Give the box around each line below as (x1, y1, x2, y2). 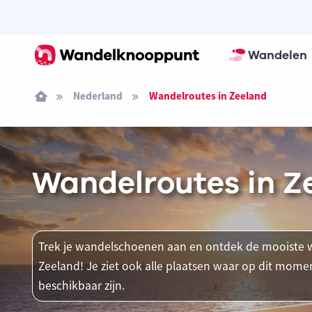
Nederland (72, 89, 123, 102)
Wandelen (247, 47, 307, 63)
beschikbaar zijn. (38, 278, 125, 293)
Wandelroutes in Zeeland (148, 89, 267, 102)
